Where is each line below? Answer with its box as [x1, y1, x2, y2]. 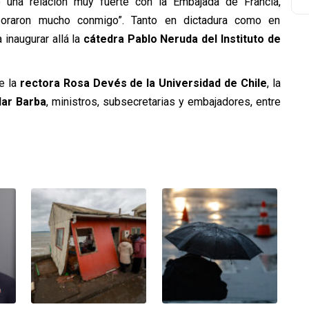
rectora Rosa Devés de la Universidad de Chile [19, 76, 267, 90]
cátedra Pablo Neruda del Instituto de [83, 32, 281, 46]
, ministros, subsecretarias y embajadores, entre [46, 94, 281, 108]
